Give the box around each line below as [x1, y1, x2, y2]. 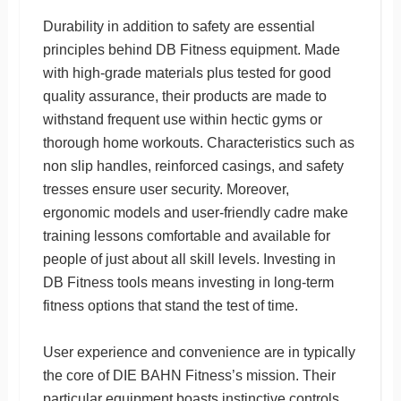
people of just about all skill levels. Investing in [42, 251, 336, 267]
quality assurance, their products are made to [42, 88, 327, 104]
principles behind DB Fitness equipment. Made [42, 41, 340, 57]
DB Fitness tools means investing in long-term [42, 274, 334, 290]
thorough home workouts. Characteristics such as [42, 134, 354, 150]
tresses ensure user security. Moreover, [42, 181, 289, 197]
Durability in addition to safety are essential [42, 18, 315, 34]
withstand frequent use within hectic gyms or [42, 111, 322, 127]
